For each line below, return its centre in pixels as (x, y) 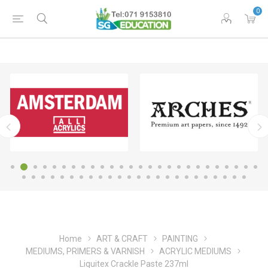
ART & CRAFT (122, 239)
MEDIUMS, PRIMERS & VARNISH (85, 252)
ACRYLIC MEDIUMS (195, 252)
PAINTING (180, 239)
